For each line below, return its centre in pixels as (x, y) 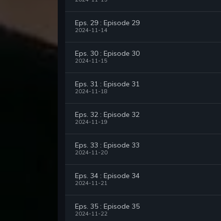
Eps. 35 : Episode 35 (107, 206)
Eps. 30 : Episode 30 (107, 54)
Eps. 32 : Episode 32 (107, 115)
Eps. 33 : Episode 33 (107, 145)
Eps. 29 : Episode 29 (107, 23)
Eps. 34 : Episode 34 (107, 176)
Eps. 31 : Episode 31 (107, 84)
